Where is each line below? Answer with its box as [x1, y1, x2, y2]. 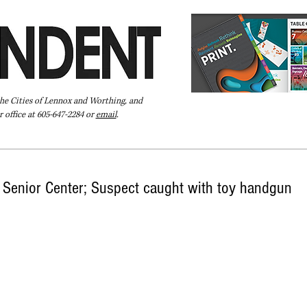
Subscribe [204, 134, 248, 147]
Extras [162, 134, 190, 147]
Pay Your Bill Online [6, 134, 93, 147]
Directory [107, 134, 148, 147]
